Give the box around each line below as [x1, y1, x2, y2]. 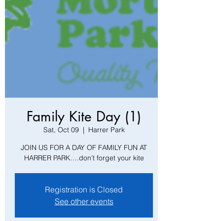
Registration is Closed [45, 184, 123, 194]
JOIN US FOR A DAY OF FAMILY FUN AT [21, 143, 147, 152]
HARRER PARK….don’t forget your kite [24, 153, 144, 162]
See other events [54, 196, 113, 206]
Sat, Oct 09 [43, 125, 79, 134]
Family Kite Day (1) [27, 108, 141, 125]
